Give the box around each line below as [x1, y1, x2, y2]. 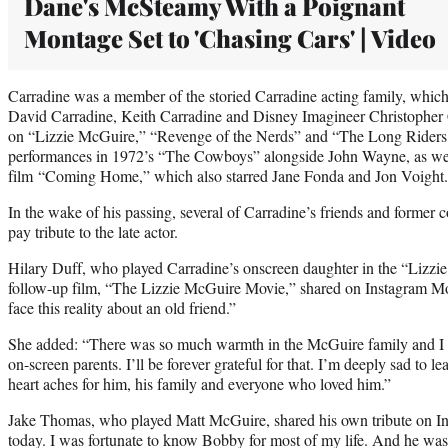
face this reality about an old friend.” [8, 296, 236, 318]
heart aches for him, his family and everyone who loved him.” [8, 372, 391, 394]
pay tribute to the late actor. [8, 220, 178, 242]
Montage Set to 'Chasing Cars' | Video [24, 21, 436, 54]
